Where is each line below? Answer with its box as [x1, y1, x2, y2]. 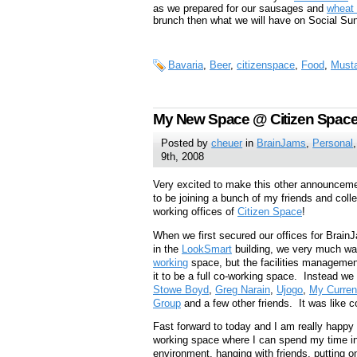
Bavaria [168, 59, 203, 72]
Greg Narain [215, 283, 270, 296]
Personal [312, 136, 354, 149]
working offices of [153, 205, 237, 218]
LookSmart [182, 242, 232, 255]
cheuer [211, 136, 243, 149]
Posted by [161, 136, 212, 149]
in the [153, 242, 182, 255]
